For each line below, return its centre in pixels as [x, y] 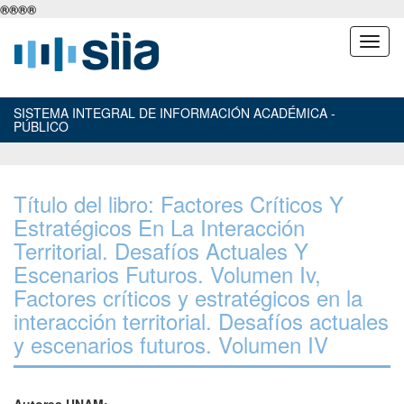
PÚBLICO [41, 126]
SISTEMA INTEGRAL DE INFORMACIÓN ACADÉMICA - [174, 113]
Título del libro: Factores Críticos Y [179, 203]
